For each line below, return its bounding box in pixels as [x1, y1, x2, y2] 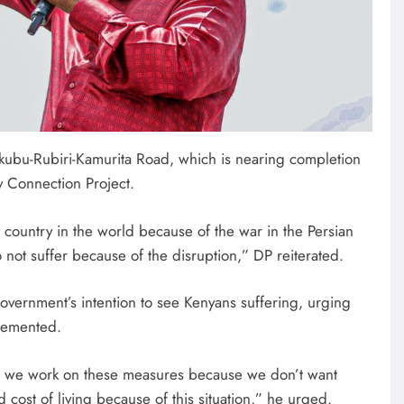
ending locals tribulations [132, 329, 324, 354]
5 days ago [148, 361, 207, 379]
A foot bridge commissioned [132, 305, 345, 330]
